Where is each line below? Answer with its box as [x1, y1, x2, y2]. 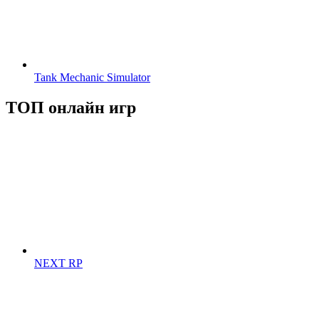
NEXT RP [34, 256, 83, 269]
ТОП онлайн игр [6, 98, 136, 117]
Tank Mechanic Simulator [34, 70, 150, 83]
